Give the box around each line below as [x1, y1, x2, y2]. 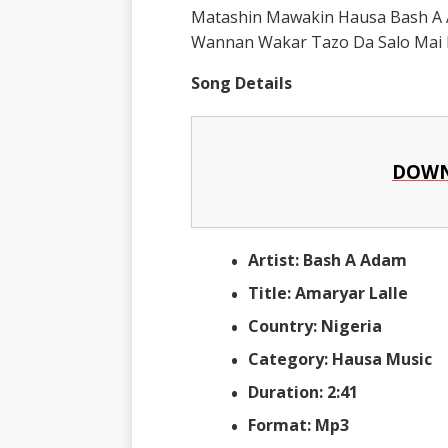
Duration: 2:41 [247, 380, 358, 403]
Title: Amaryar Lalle [247, 281, 412, 304]
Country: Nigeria [247, 314, 386, 337]
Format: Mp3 [247, 413, 353, 436]
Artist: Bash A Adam [247, 248, 407, 271]
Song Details [190, 71, 296, 94]
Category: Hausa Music [247, 347, 432, 370]
